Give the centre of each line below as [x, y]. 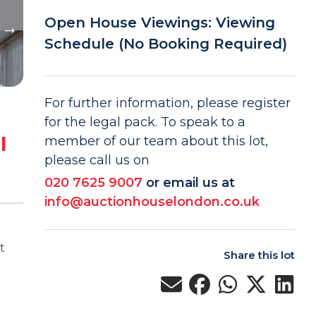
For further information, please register [167, 103]
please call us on [97, 160]
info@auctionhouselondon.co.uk [152, 202]
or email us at [190, 183]
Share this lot [259, 255]
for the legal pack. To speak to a [145, 122]
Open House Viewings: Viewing [159, 23]
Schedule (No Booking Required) [165, 44]
